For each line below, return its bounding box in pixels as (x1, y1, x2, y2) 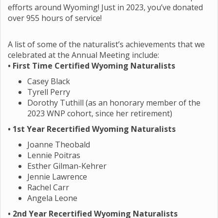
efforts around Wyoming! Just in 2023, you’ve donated (8, 2, 203, 13)
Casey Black (27, 76, 70, 87)
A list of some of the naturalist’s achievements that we (8, 39, 205, 50)
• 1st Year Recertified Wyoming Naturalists (8, 124, 176, 134)
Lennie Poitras (27, 150, 80, 161)
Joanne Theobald (27, 139, 90, 150)
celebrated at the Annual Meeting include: (8, 50, 159, 60)
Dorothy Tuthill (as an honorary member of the (27, 97, 200, 108)
